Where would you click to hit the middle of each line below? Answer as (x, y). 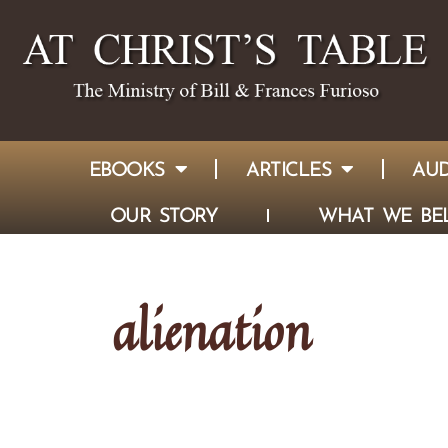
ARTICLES (289, 168)
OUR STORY (163, 215)
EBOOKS (126, 168)
